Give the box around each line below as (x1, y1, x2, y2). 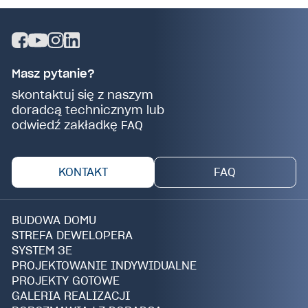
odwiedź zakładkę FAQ (12, 118, 144, 132)
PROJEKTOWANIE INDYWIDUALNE (12, 258, 197, 272)
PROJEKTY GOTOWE (12, 273, 120, 287)
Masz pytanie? (12, 67, 96, 81)
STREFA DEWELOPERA (12, 228, 133, 242)
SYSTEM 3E (12, 243, 73, 257)
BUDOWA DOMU (12, 212, 97, 227)
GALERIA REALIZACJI (12, 288, 131, 302)
